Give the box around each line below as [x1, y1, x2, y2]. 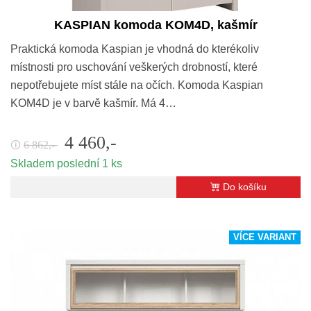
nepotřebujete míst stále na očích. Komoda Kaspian [10, 78, 263, 91]
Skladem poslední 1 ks [10, 157, 122, 169]
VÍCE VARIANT [233, 232, 296, 242]
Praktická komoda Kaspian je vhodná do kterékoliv [10, 42, 259, 55]
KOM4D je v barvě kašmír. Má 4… [10, 96, 176, 109]
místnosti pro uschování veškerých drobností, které [10, 60, 258, 73]
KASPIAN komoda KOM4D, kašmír [53, 17, 258, 32]
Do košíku [223, 180, 267, 192]
